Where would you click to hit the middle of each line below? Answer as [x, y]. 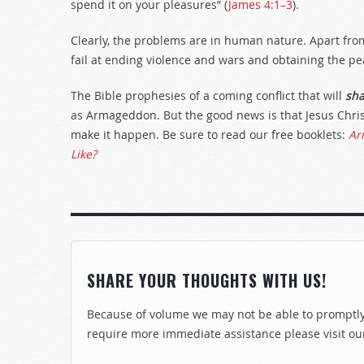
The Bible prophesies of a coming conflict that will [208, 95]
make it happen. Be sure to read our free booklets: [210, 134]
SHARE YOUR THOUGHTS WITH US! [207, 280]
